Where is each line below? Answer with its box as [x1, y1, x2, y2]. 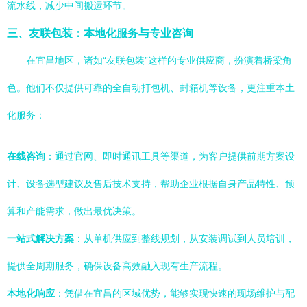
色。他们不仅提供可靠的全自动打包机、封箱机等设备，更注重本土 [7, 82, 295, 93]
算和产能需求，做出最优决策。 [7, 206, 141, 217]
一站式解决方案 [7, 233, 74, 244]
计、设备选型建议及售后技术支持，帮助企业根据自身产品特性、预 [7, 178, 295, 189]
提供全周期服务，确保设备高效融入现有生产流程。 [7, 260, 228, 271]
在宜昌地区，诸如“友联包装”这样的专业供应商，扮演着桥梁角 [26, 55, 292, 66]
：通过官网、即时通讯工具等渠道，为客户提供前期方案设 [45, 151, 295, 162]
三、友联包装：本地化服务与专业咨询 [7, 27, 193, 39]
